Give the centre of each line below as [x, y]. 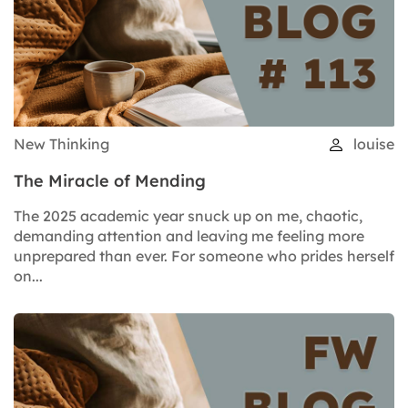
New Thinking [61, 143]
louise [372, 143]
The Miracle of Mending [110, 180]
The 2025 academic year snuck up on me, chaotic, [188, 215]
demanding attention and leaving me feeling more [189, 235]
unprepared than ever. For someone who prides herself [204, 255]
